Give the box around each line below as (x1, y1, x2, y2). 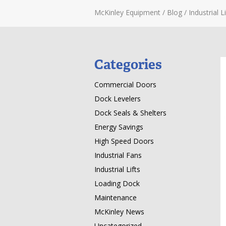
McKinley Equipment (94, 8, 160, 17)
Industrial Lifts (94, 164, 140, 174)
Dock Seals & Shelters (94, 108, 166, 118)
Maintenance (94, 193, 137, 202)
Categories (94, 56, 162, 73)
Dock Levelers (94, 94, 141, 103)
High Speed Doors (94, 136, 154, 146)
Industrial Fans (94, 150, 142, 160)
